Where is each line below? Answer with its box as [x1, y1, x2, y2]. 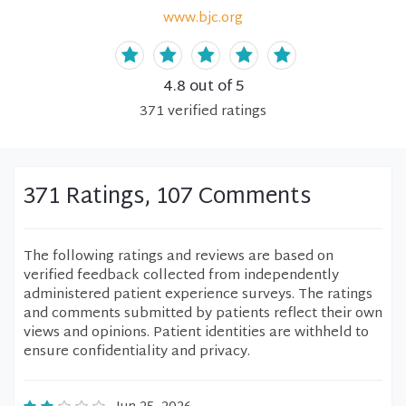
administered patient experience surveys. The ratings [24, 283, 372, 307]
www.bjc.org [163, 6, 243, 31]
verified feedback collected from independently [24, 264, 339, 288]
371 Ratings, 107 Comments [24, 178, 311, 217]
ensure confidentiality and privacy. [24, 340, 250, 364]
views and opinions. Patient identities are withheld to [24, 321, 369, 345]
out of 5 [185, 73, 244, 101]
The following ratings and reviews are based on [24, 245, 333, 269]
